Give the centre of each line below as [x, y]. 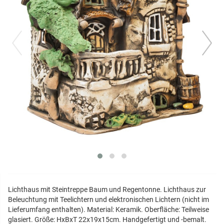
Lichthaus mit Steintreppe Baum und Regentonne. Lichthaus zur [107, 190]
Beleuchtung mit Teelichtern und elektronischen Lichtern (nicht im [108, 200]
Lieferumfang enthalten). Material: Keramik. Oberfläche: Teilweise [108, 210]
